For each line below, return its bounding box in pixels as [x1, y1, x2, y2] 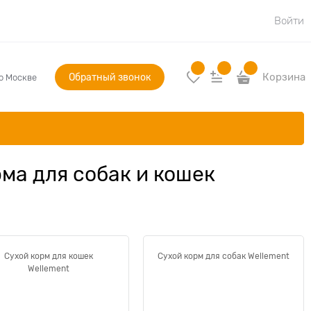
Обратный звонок [69, 72, 151, 83]
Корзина [262, 72, 305, 83]
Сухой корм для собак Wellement [158, 251, 289, 261]
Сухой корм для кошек [4, 251, 93, 261]
